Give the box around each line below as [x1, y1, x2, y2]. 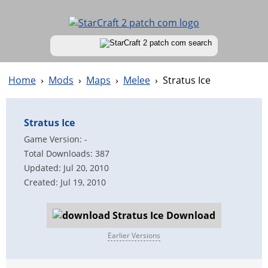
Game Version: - [24, 133, 87, 145]
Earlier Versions [108, 230, 160, 240]
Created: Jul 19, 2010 [24, 176, 106, 188]
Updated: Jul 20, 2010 [24, 162, 109, 173]
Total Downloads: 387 [24, 148, 109, 159]
